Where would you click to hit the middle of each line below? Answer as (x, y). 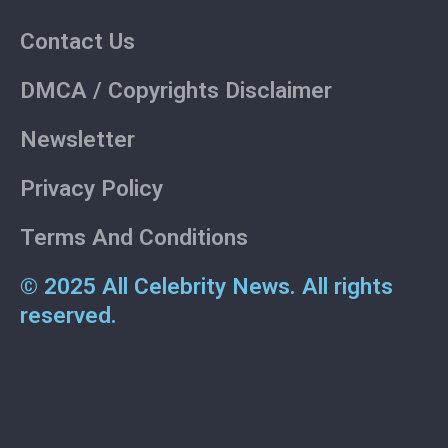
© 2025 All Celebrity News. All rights (206, 286)
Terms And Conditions (134, 237)
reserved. (68, 315)
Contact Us (77, 41)
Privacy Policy (91, 188)
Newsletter (77, 139)
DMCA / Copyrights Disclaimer (176, 90)
